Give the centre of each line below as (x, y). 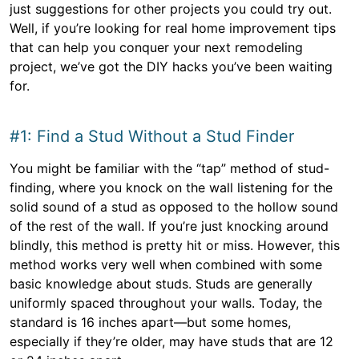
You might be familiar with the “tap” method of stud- (169, 168)
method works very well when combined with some (166, 264)
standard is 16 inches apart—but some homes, (150, 322)
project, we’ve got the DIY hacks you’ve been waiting (171, 67)
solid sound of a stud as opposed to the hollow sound (174, 207)
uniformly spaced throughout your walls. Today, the (166, 303)
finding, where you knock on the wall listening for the (171, 188)
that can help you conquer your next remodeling (156, 47)
